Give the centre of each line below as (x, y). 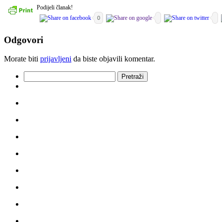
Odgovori (24, 40)
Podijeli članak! (55, 7)
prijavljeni (56, 59)
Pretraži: (36, 75)
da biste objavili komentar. (113, 59)
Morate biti (22, 59)
